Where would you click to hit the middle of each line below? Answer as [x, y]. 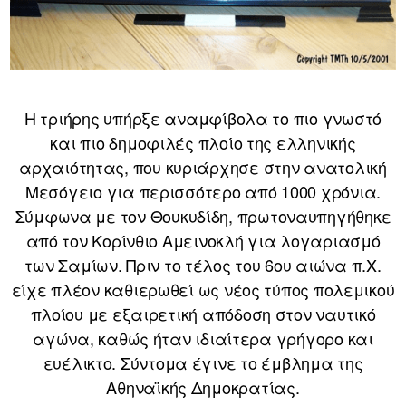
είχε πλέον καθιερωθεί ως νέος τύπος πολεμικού [203, 289]
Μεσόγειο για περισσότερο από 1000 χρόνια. [203, 191]
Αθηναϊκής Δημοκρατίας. [203, 387]
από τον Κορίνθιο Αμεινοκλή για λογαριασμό [203, 240]
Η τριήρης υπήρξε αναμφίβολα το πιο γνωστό [203, 117]
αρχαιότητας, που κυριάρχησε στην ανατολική [203, 166]
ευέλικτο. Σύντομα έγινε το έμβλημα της [203, 362]
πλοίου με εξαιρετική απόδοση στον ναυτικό [203, 313]
